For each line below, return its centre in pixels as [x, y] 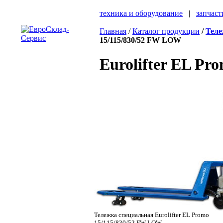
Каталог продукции [166, 31]
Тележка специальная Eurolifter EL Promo [152, 215]
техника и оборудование [141, 13]
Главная [113, 31]
